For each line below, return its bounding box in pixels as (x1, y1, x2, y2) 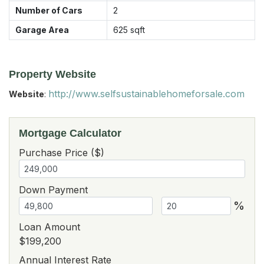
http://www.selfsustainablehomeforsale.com (48, 87, 245, 100)
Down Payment (19, 183, 88, 196)
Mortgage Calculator (19, 127, 121, 139)
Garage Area (15, 24, 69, 35)
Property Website (9, 68, 96, 80)
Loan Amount (19, 220, 80, 233)
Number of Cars (15, 5, 82, 15)
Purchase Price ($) (19, 146, 104, 159)
